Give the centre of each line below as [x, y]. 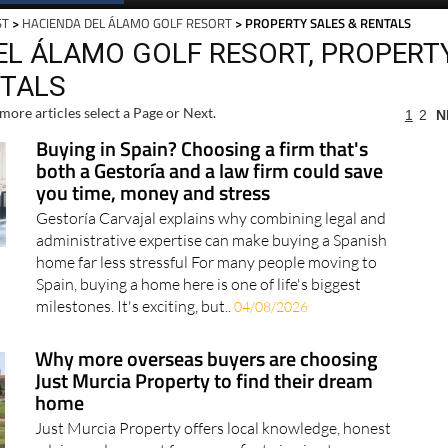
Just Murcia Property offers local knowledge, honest [213, 428]
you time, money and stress [152, 193]
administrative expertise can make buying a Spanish [211, 240]
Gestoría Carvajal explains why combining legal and [210, 218]
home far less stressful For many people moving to [206, 262]
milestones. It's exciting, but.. [134, 306]
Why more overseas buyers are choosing [207, 359]
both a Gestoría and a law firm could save [209, 171]
